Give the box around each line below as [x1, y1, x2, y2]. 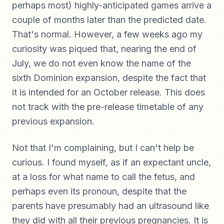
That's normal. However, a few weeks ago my [12, 29, 202, 39]
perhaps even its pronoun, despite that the [12, 186, 186, 196]
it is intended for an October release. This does [12, 87, 205, 97]
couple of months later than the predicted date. [12, 14, 206, 25]
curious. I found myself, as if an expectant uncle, [12, 157, 211, 167]
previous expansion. [12, 116, 94, 126]
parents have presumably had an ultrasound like [12, 200, 209, 211]
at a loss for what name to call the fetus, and [12, 171, 195, 182]
